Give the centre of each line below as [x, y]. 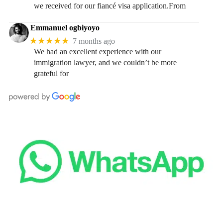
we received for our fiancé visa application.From [110, 5]
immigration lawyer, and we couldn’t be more [105, 63]
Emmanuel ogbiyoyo [65, 27]
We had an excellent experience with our [97, 52]
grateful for [51, 74]
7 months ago [94, 41]
